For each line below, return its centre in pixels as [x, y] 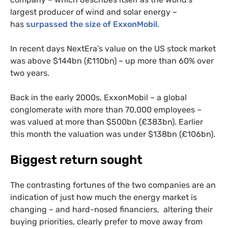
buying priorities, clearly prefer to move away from [106, 222]
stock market [190, 49]
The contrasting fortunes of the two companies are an [113, 185]
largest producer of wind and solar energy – [94, 12]
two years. [30, 73]
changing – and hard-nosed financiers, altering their [111, 210]
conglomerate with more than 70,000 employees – [106, 110]
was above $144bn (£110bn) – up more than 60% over [112, 61]
